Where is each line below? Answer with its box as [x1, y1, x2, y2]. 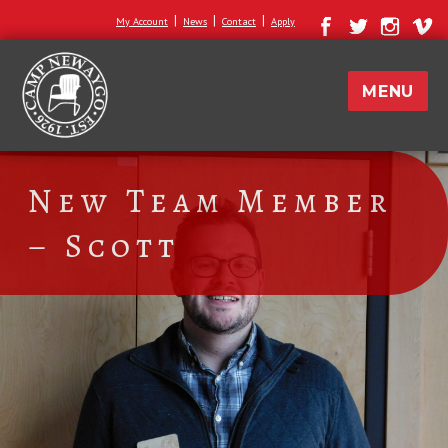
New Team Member [27, 178, 394, 223]
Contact [222, 15, 256, 28]
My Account [116, 15, 168, 28]
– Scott [27, 223, 180, 268]
